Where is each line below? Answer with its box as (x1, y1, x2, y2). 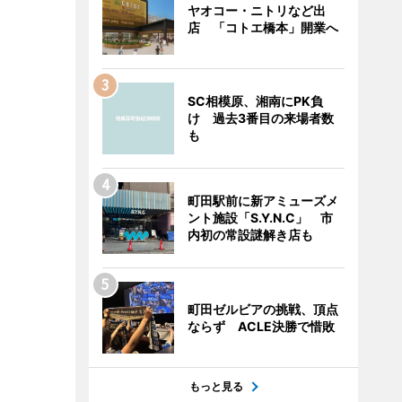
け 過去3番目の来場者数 (187, 110, 334, 126)
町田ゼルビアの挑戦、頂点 (187, 301, 338, 317)
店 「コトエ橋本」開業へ (187, 20, 338, 35)
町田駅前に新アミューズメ (187, 193, 338, 208)
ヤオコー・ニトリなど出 (187, 3, 326, 18)
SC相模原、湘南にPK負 (187, 93, 323, 109)
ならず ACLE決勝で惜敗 (187, 319, 335, 334)
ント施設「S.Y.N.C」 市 (187, 210, 333, 225)
